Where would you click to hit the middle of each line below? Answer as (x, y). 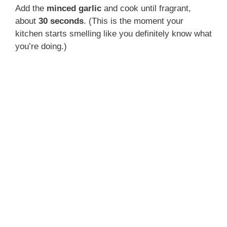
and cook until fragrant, (146, 8)
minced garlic (74, 8)
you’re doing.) (41, 46)
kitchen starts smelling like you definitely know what (113, 33)
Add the (31, 8)
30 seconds (61, 21)
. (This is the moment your (134, 21)
